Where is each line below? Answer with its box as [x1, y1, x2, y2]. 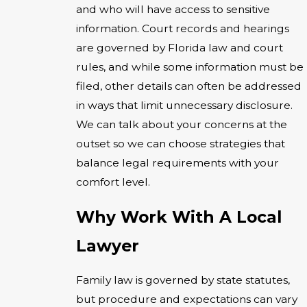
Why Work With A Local [76, 206, 282, 227]
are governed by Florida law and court [76, 41, 283, 55]
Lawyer [76, 235, 139, 256]
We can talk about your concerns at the [76, 118, 287, 132]
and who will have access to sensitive [76, 3, 270, 16]
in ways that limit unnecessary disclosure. [76, 99, 293, 112]
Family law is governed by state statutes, [76, 273, 290, 287]
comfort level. [76, 175, 150, 189]
